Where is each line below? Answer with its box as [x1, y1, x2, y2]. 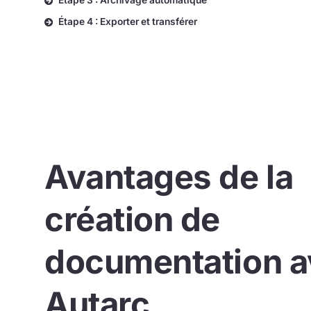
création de [44, 199, 221, 239]
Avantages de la [44, 156, 294, 196]
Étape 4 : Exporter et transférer [58, 16, 197, 28]
